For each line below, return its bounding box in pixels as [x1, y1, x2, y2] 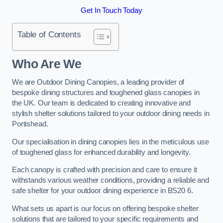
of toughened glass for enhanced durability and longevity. [12, 148, 191, 156]
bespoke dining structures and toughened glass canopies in [12, 89, 200, 97]
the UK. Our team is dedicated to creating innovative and [12, 99, 191, 108]
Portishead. [12, 120, 48, 128]
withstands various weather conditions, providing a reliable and [12, 176, 209, 185]
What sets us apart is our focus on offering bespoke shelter [12, 204, 199, 213]
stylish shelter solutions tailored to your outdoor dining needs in [12, 110, 210, 118]
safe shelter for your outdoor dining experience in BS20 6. [12, 187, 193, 195]
